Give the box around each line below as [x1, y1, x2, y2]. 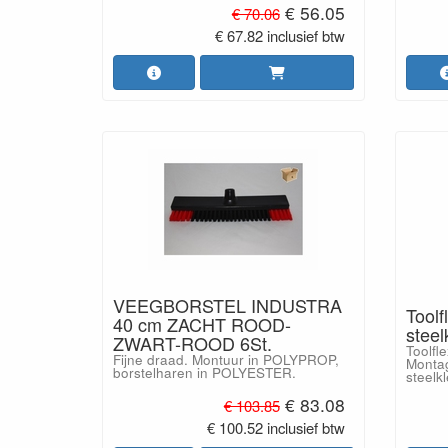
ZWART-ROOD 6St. [113, 330, 272, 356]
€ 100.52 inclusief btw [206, 416, 345, 438]
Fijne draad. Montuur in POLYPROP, [113, 350, 339, 369]
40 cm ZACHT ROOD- [113, 311, 291, 337]
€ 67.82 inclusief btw [214, 25, 345, 47]
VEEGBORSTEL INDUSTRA [113, 292, 342, 318]
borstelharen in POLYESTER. [113, 363, 296, 382]
